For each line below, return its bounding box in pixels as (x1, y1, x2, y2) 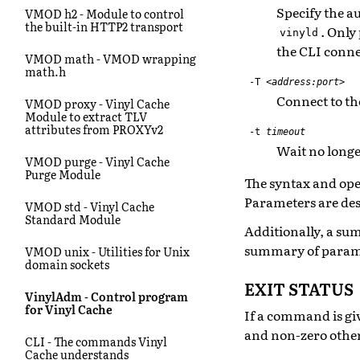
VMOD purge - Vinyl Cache (25, 153, 170, 170)
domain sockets (25, 256, 109, 272)
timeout (266, 125, 306, 138)
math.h (25, 63, 66, 80)
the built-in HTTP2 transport (25, 18, 183, 35)
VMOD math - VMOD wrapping (25, 50, 196, 67)
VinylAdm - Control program (25, 288, 188, 305)
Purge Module (25, 166, 100, 182)
